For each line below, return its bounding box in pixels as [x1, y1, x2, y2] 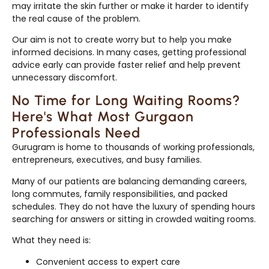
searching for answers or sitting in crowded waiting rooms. [12, 213, 256, 225]
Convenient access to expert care [36, 255, 180, 268]
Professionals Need [12, 124, 141, 142]
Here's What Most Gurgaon [12, 108, 194, 125]
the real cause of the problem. [12, 12, 141, 25]
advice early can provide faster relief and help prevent [12, 58, 241, 71]
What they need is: [12, 234, 91, 247]
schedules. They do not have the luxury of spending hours [12, 200, 255, 213]
